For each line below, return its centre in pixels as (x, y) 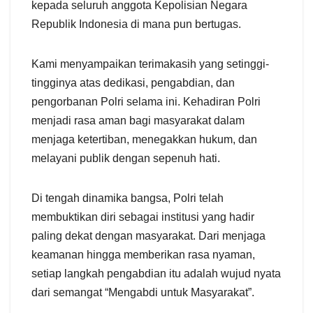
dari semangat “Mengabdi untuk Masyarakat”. (143, 293)
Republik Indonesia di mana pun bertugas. (136, 24)
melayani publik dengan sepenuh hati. (126, 159)
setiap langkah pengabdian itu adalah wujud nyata (156, 274)
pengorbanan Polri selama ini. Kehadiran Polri (146, 102)
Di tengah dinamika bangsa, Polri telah (128, 198)
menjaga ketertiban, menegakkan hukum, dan (144, 140)
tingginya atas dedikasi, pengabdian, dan (133, 83)
